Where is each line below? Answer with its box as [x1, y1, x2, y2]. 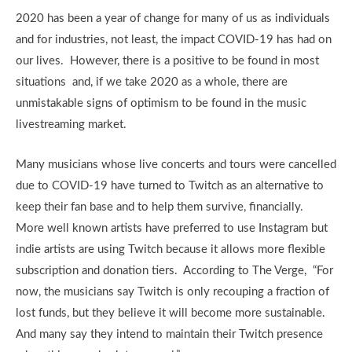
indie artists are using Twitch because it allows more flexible [16, 244, 325, 255]
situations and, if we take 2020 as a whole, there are [16, 76, 288, 88]
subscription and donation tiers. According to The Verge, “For [16, 265, 333, 277]
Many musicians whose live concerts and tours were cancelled [16, 159, 336, 170]
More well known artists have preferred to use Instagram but [16, 222, 328, 234]
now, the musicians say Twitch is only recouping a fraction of [16, 286, 329, 298]
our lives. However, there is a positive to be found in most [16, 55, 319, 67]
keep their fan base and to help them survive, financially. [16, 201, 306, 213]
